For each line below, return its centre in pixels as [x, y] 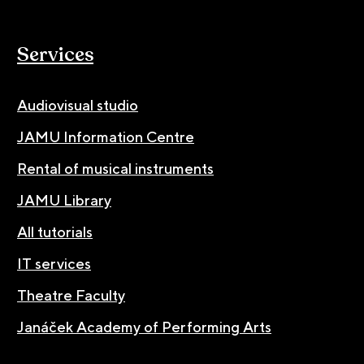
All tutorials [55, 232]
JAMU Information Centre [106, 136]
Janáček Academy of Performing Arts [144, 327]
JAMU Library [64, 200]
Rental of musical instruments [115, 168]
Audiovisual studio [78, 105]
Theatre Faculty [71, 295]
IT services [54, 263]
